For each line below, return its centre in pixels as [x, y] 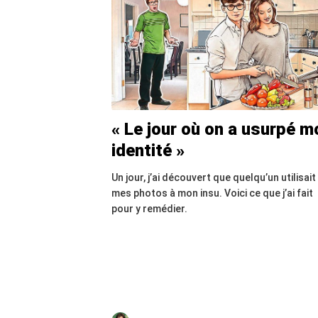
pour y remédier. [149, 208]
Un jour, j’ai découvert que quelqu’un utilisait [214, 177]
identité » [148, 150]
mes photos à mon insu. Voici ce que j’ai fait [212, 193]
